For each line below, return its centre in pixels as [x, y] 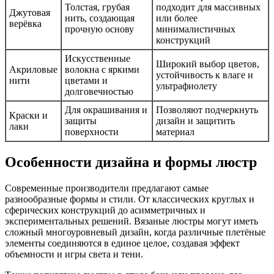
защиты [81, 120]
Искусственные [98, 58]
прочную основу [99, 29]
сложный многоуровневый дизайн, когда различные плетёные [135, 232]
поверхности [92, 131]
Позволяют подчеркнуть [207, 109]
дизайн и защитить [195, 120]
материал [175, 131]
